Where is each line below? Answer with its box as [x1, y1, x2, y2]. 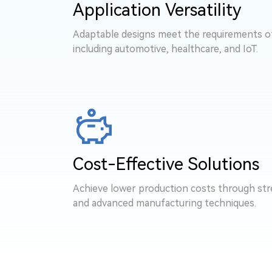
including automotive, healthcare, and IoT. [73, 43, 258, 55]
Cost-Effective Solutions [73, 154, 259, 174]
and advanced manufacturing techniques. [73, 197, 256, 209]
